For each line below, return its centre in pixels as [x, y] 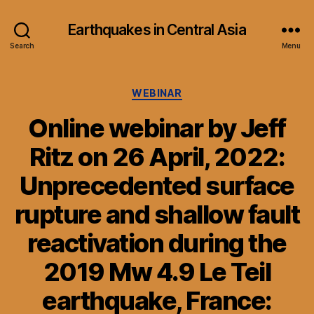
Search [22, 45]
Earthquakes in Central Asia [157, 29]
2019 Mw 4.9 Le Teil [157, 272]
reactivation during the [157, 243]
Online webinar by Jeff [157, 128]
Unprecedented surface [157, 185]
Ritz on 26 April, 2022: [157, 157]
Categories [187, 90]
